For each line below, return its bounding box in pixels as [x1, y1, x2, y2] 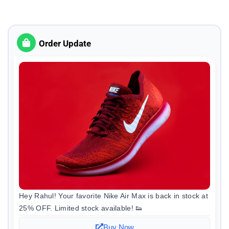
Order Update [39, 38, 91, 49]
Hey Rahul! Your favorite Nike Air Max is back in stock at [19, 191, 209, 200]
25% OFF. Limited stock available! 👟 [19, 203, 143, 212]
